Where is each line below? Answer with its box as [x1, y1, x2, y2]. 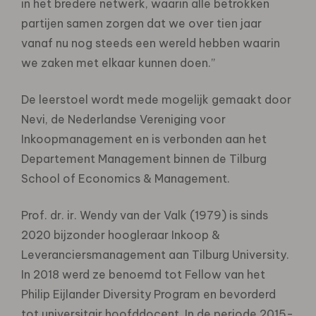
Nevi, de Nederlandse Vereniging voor [21, 111, 226, 126]
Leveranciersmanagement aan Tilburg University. [21, 247, 289, 262]
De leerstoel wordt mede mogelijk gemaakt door [21, 92, 291, 107]
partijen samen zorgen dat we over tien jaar [21, 16, 262, 30]
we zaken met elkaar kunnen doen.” [21, 55, 215, 70]
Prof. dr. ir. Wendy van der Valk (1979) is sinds [21, 207, 268, 222]
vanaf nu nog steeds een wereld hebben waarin [21, 35, 280, 50]
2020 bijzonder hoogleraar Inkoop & [21, 227, 220, 242]
